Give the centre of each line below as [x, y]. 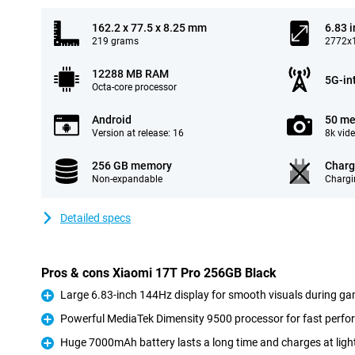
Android [112, 120]
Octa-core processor [134, 87]
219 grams [115, 41]
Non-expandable [127, 179]
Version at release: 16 [138, 133]
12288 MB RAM [130, 74]
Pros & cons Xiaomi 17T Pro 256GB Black [159, 273]
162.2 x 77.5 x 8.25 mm [149, 28]
